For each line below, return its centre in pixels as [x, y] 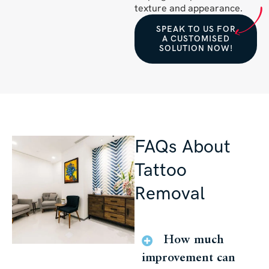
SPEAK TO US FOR [196, 29]
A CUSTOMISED [196, 38]
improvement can [189, 258]
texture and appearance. [190, 8]
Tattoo [161, 170]
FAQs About [183, 147]
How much [194, 240]
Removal [170, 194]
